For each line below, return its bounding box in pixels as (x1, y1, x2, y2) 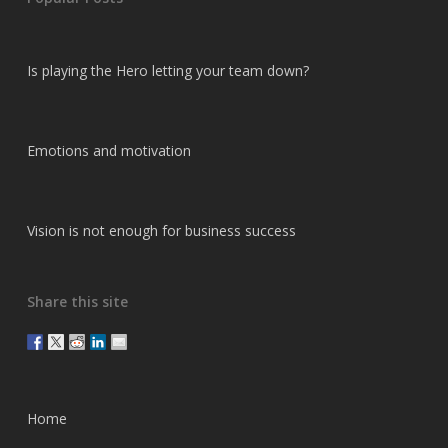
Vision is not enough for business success (26, 221, 296, 240)
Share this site (26, 292, 128, 311)
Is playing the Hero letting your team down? (26, 61, 309, 80)
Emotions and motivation (26, 141, 191, 160)
